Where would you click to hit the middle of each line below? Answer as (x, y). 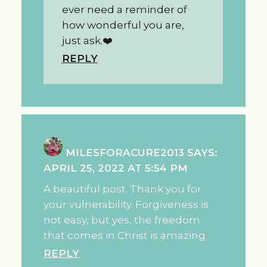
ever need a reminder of (124, 9)
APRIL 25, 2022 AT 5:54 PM (116, 168)
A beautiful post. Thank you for (123, 189)
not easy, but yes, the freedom (122, 220)
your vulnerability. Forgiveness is (126, 204)
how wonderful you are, (123, 25)
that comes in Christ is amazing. (126, 235)
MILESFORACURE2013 (125, 152)
